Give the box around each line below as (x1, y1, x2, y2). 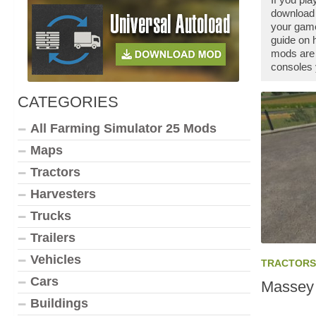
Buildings (30, 296, 88, 310)
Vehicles (30, 253, 81, 267)
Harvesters (30, 187, 96, 201)
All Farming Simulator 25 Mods (30, 121, 217, 135)
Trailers (30, 231, 75, 245)
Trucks (30, 209, 71, 223)
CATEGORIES (18, 93, 119, 111)
